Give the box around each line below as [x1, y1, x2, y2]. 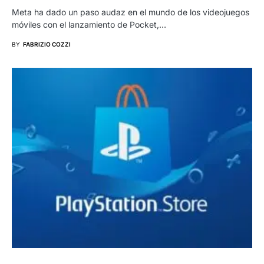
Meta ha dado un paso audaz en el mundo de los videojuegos [12, 6, 249, 17]
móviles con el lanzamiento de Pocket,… [12, 19, 166, 29]
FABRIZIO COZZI [23, 40, 71, 48]
